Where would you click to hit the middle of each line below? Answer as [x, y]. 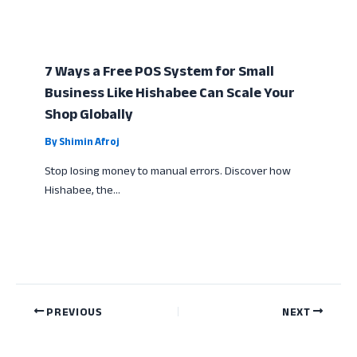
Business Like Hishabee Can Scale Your [170, 93]
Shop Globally [89, 114]
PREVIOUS [73, 312]
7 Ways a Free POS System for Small [160, 71]
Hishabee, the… [83, 190]
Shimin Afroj [90, 142]
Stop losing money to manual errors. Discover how [168, 171]
